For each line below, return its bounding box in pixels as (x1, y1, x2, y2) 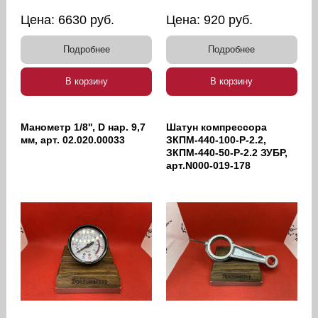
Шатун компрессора (166, 121, 267, 133)
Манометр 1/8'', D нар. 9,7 (21, 121, 146, 133)
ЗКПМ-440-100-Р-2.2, (166, 133, 266, 146)
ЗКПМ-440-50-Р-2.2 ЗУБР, (166, 146, 287, 158)
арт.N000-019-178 (166, 159, 251, 171)
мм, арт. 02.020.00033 (21, 133, 126, 146)
